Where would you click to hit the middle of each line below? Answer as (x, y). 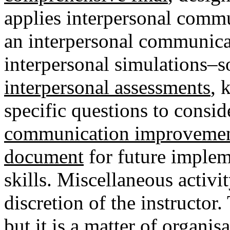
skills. (28, 180)
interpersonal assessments (107, 87)
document (44, 157)
